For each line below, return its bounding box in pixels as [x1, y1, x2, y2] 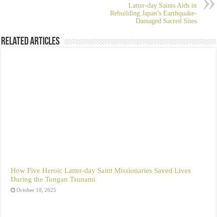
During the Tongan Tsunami [11, 175, 96, 184]
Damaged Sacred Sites [135, 17, 197, 25]
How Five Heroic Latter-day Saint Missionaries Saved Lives [11, 166, 191, 175]
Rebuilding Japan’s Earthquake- [109, 10, 197, 17]
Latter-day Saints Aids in [128, 2, 197, 10]
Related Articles [1, 36, 60, 48]
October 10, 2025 [16, 187, 57, 193]
